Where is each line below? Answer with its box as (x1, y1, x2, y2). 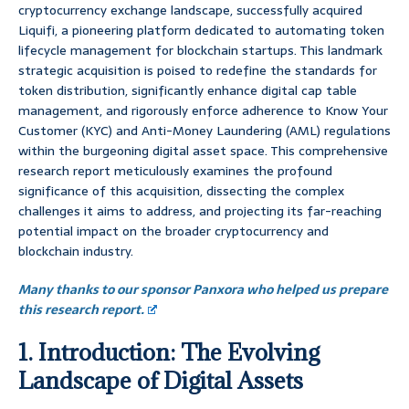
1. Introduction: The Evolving (18, 337, 320, 368)
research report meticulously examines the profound (18, 161, 332, 182)
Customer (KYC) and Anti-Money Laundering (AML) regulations (18, 121, 391, 142)
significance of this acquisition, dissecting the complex (18, 181, 344, 202)
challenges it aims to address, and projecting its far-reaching (18, 201, 382, 222)
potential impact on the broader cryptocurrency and (18, 221, 329, 242)
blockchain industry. (18, 241, 133, 262)
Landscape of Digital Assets (18, 365, 303, 396)
